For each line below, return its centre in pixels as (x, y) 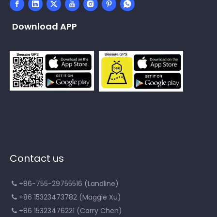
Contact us (37, 158)
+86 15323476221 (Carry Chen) (72, 210)
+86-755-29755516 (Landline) (69, 183)
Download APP (45, 26)
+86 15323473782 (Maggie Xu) (70, 197)
